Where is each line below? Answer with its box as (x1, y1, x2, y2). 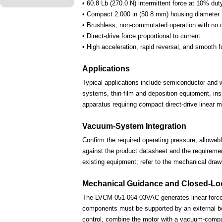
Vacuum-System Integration (82, 122, 186, 130)
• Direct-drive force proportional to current (82, 32, 200, 40)
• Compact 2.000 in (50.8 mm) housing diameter (82, 10, 220, 18)
